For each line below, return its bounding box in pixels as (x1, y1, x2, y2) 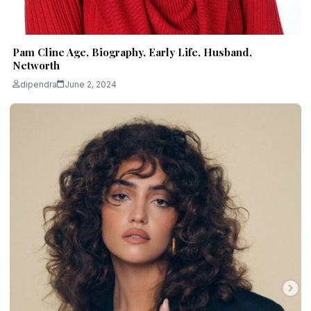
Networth (12, 58, 60, 72)
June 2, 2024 (65, 78, 117, 90)
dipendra (20, 78, 57, 90)
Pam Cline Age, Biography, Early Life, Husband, (12, 44, 252, 59)
